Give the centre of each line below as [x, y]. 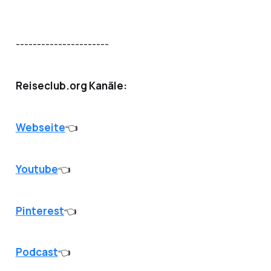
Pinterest [40, 211]
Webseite [40, 127]
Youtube [37, 169]
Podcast [37, 252]
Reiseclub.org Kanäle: [71, 86]
